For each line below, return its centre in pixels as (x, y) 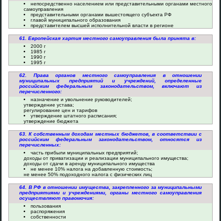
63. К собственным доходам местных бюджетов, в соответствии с (110, 134)
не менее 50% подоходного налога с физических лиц (88, 174)
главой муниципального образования (75, 20)
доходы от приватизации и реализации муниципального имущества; (106, 158)
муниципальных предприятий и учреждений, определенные (110, 81)
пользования (46, 206)
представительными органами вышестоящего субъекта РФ (101, 15)
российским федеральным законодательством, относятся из (110, 139)
